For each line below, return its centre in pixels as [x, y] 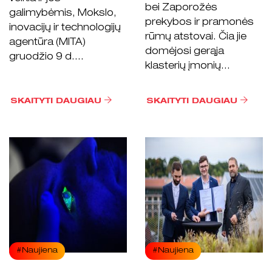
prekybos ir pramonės [199, 23]
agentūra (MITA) [47, 43]
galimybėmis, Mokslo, [63, 14]
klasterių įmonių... [188, 66]
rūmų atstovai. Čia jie [196, 37]
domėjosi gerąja [185, 52]
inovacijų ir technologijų [65, 28]
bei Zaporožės [181, 8]
